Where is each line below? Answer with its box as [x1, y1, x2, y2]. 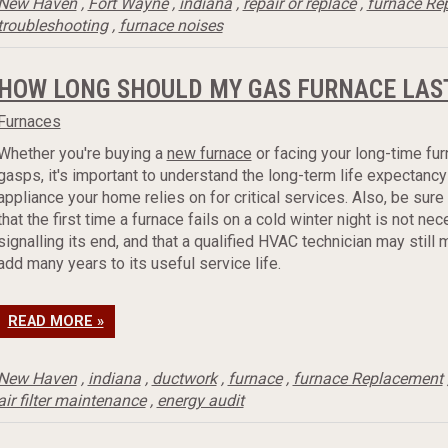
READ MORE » [7, 313, 104, 330]
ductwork [151, 369, 217, 388]
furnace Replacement [292, 369, 443, 388]
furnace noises [118, 16, 223, 35]
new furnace [166, 144, 252, 163]
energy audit [156, 391, 244, 410]
